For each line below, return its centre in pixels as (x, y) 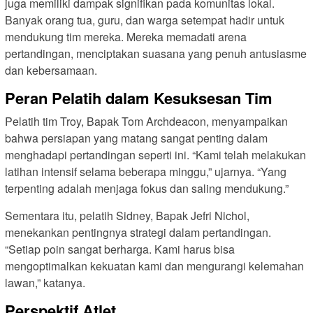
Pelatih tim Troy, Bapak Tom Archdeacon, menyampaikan (146, 122)
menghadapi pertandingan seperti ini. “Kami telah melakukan (155, 155)
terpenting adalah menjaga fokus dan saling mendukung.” (147, 189)
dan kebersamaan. (51, 71)
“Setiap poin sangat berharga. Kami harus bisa (120, 249)
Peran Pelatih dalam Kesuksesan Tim (139, 98)
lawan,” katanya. (45, 283)
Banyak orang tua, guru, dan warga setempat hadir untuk (145, 20)
